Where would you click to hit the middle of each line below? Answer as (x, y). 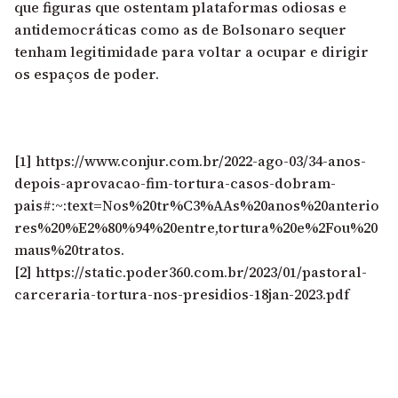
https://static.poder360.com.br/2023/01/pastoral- (199, 271)
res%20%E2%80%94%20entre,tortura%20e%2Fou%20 (196, 227)
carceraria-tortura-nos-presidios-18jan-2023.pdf (182, 294)
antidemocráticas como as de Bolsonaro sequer (180, 29)
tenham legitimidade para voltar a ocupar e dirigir (191, 51)
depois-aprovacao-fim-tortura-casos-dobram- (175, 183)
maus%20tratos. (69, 249)
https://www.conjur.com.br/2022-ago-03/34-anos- (199, 160)
